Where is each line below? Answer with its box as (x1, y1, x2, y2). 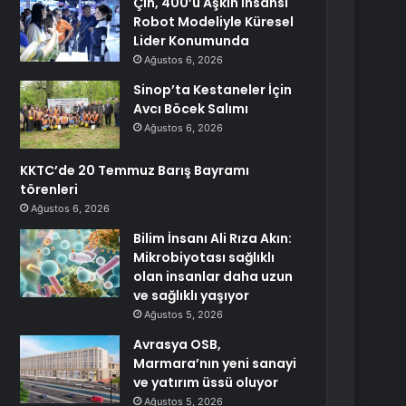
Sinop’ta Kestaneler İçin (133, 81, 293, 99)
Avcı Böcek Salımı (133, 100, 249, 118)
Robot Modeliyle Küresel (133, 13, 295, 31)
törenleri (20, 180, 79, 198)
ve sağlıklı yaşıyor (133, 286, 250, 304)
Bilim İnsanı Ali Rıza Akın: (133, 229, 293, 247)
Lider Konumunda (133, 32, 250, 50)
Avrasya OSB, (133, 335, 222, 353)
